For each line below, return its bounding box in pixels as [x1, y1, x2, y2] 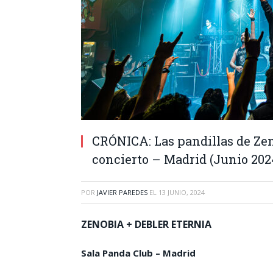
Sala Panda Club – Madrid [81, 247, 196, 259]
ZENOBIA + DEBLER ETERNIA [81, 218, 211, 231]
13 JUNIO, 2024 [158, 188, 205, 197]
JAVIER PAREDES [97, 188, 147, 197]
